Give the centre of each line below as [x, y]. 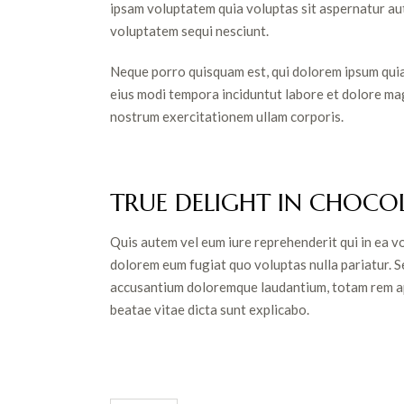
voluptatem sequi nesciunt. [189, 31]
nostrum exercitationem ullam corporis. [227, 117]
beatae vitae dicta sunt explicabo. [210, 310]
